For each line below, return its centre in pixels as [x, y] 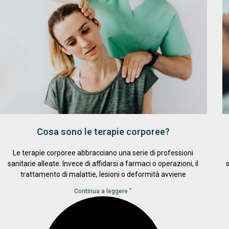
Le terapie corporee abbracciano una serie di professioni [103, 153]
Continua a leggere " [103, 191]
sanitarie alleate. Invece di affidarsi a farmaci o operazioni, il [103, 164]
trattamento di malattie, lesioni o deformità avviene [103, 175]
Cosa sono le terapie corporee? [103, 132]
